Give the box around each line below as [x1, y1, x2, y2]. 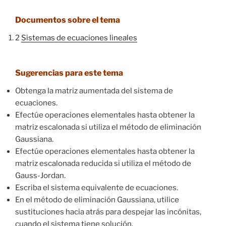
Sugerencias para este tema [15, 68, 123, 78]
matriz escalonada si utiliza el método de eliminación [15, 122, 201, 132]
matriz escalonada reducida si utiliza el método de [15, 158, 191, 168]
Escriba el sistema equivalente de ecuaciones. [15, 183, 178, 192]
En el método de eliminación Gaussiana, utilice [15, 195, 179, 204]
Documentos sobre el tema [15, 15, 120, 25]
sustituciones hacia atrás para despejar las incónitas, [15, 207, 201, 216]
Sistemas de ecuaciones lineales [21, 33, 137, 42]
